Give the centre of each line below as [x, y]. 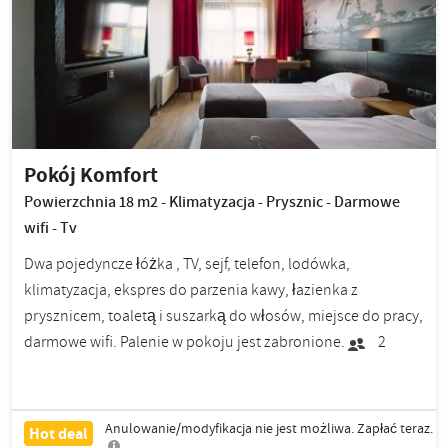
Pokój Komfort [91, 174]
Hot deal [58, 433]
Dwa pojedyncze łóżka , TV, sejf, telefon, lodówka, [187, 263]
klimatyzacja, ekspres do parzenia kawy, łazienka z [191, 289]
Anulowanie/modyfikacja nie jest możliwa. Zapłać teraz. [269, 428]
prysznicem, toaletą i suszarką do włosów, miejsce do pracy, [223, 315]
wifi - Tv [50, 227]
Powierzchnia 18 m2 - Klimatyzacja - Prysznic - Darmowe [212, 201]
